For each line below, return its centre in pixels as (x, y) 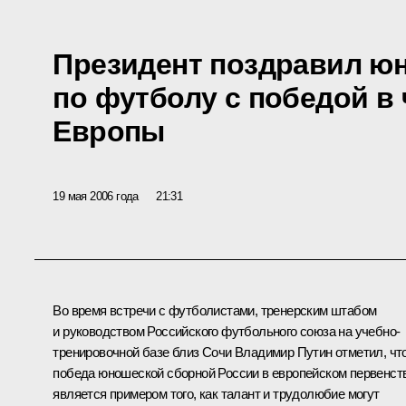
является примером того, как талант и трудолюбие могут (216, 394)
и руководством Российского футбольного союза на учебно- (227, 332)
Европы (109, 131)
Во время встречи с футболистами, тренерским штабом (215, 311)
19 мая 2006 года (96, 196)
